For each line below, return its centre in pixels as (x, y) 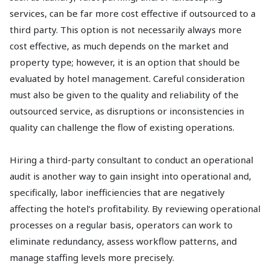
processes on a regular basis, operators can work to (121, 224)
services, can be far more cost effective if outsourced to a (133, 13)
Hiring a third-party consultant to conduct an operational (131, 159)
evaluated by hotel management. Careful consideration (127, 78)
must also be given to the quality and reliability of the (124, 94)
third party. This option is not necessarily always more (126, 29)
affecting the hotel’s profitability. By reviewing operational (135, 208)
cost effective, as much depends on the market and (119, 46)
